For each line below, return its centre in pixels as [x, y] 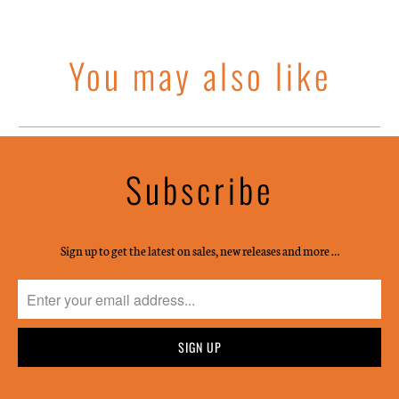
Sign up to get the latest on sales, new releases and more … [199, 251]
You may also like [199, 74]
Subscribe [199, 189]
